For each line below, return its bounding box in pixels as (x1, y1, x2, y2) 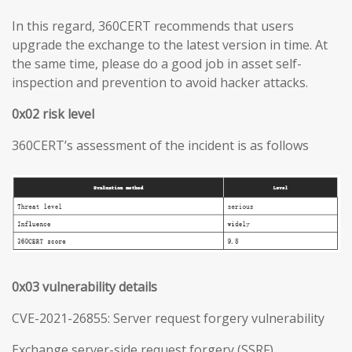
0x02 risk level (12, 104, 94, 123)
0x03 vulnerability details (12, 278, 157, 296)
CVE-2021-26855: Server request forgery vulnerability (12, 310, 324, 328)
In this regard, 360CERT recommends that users (12, 16, 294, 35)
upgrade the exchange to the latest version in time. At (12, 35, 328, 53)
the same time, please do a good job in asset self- (12, 54, 302, 72)
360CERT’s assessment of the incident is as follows (12, 136, 309, 154)
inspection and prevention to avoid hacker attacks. (12, 73, 308, 91)
